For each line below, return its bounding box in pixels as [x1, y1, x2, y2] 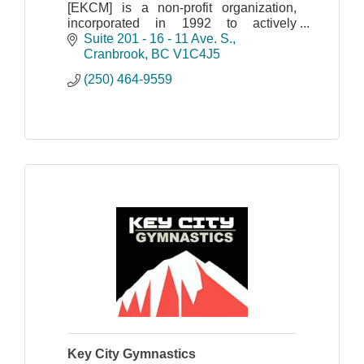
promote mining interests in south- [67, 31, 297, 45]
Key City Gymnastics [67, 347, 196, 362]
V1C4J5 [173, 47, 220, 62]
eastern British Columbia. [67, 46, 213, 61]
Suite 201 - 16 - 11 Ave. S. [84, 32, 232, 46]
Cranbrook [84, 47, 145, 62]
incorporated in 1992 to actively [67, 15, 297, 30]
